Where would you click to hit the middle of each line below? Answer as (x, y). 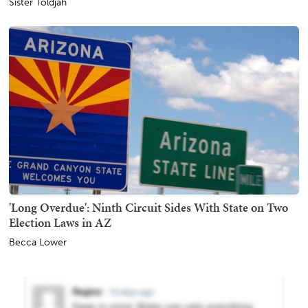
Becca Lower (38, 243)
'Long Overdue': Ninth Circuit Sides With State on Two (148, 208)
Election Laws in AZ (60, 223)
